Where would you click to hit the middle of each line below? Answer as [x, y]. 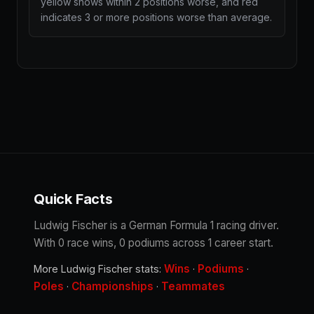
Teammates [193, 286]
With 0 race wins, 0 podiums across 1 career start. [153, 243]
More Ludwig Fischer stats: [99, 269]
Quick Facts [73, 199]
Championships [112, 286]
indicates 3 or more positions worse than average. [156, 17]
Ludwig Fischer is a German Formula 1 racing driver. [156, 225]
